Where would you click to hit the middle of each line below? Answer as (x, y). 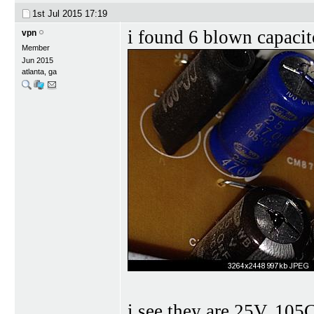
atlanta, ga (39, 71)
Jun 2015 (37, 60)
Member (36, 47)
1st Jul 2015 (59, 13)
